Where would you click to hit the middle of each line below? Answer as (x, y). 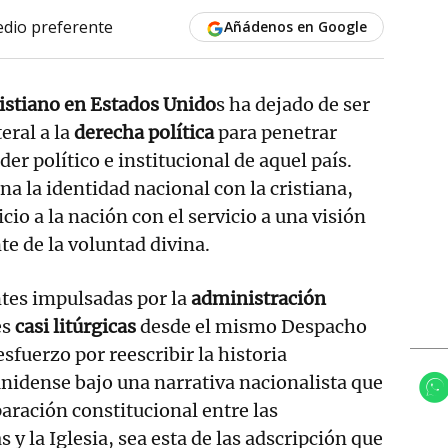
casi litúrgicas (75, 326)
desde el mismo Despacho (251, 326)
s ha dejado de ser (293, 104)
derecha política (144, 132)
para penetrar (275, 132)
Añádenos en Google (295, 26)
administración (258, 298)
